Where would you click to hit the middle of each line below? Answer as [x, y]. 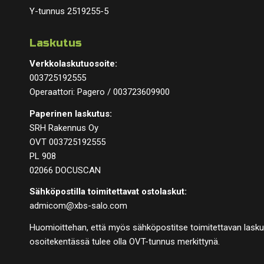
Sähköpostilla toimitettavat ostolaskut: [108, 192]
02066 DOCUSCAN [65, 170]
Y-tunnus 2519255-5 [69, 11]
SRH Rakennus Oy [64, 128]
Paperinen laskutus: [71, 113]
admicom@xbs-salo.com [78, 206]
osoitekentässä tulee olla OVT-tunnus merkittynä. [125, 242]
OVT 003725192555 [67, 142]
